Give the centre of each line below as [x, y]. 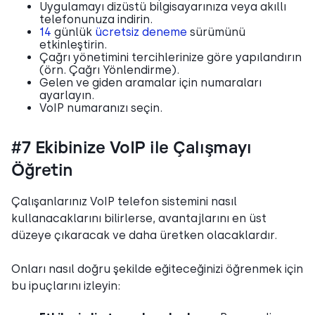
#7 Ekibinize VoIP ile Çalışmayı [131, 148]
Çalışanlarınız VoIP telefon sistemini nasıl [124, 201]
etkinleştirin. [73, 44]
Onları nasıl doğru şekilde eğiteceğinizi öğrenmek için [157, 269]
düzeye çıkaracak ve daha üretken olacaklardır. [144, 235]
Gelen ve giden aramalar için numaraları [150, 82]
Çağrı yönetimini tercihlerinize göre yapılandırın [171, 57]
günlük [73, 32]
